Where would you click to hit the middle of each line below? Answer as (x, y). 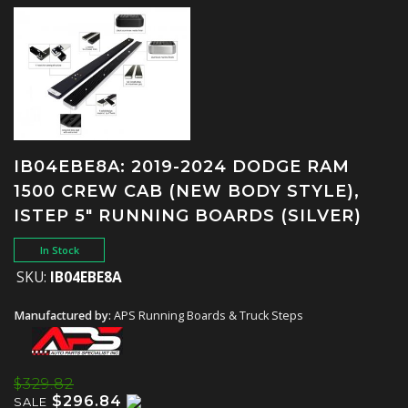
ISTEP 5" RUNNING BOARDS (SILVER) (188, 215)
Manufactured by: (64, 315)
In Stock (59, 250)
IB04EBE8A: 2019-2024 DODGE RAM (182, 166)
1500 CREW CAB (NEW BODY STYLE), (187, 191)
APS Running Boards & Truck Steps (209, 315)
